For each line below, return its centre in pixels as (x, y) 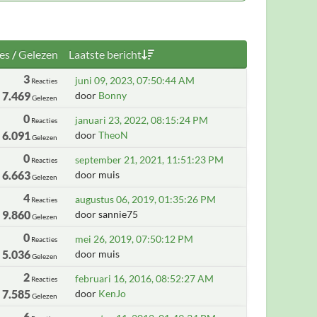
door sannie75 (107, 214)
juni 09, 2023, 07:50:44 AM (135, 80)
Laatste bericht (105, 54)
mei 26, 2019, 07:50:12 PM (134, 239)
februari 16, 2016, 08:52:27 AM (145, 278)
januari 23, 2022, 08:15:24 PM (142, 120)
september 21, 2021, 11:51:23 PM (150, 160)
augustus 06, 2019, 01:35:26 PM (146, 199)
